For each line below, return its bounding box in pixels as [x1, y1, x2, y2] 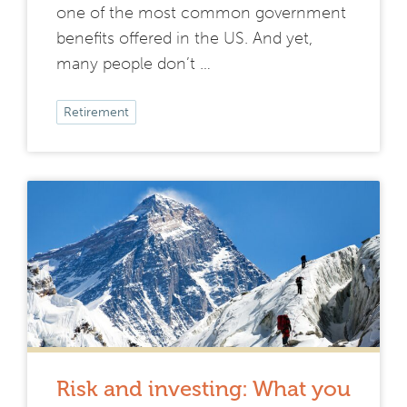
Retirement [64, 104, 129, 121]
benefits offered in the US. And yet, [56, 28, 313, 49]
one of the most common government [56, 3, 346, 24]
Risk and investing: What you [56, 375, 351, 402]
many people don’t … [56, 54, 211, 74]
